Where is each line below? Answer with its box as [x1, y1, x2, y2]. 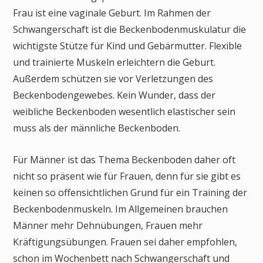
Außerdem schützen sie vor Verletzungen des [13, 72, 213, 85]
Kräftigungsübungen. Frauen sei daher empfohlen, [13, 235, 237, 249]
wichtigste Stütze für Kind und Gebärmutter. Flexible [13, 39, 242, 52]
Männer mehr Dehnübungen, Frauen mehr [13, 219, 203, 232]
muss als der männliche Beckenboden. [13, 121, 180, 134]
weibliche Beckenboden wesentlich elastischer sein [13, 104, 235, 118]
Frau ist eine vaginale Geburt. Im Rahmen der [13, 6, 211, 19]
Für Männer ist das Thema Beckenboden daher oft [13, 153, 235, 167]
